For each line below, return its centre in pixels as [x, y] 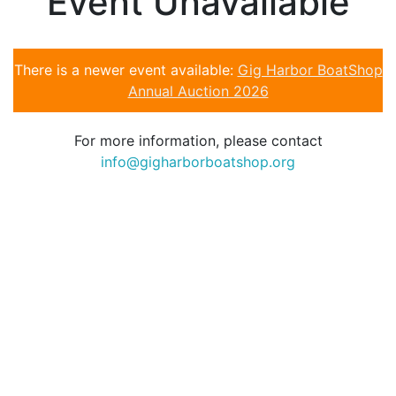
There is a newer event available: [126, 70]
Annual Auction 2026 [198, 91]
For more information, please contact [198, 141]
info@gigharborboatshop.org [198, 162]
